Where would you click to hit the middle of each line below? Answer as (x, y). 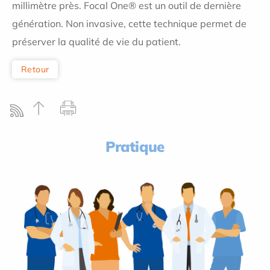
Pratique (135, 146)
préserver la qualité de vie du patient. (96, 42)
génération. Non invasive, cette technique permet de (129, 24)
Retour (35, 69)
